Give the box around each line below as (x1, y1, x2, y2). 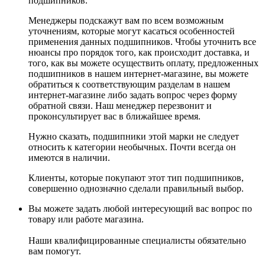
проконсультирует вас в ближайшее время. (28, 111, 201, 121)
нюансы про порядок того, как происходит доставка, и (28, 47, 250, 57)
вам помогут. (28, 245, 81, 256)
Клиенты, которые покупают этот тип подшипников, (28, 172, 244, 183)
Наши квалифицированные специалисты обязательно (28, 235, 246, 245)
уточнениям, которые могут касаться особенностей (28, 25, 235, 36)
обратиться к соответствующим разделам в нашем (28, 79, 230, 89)
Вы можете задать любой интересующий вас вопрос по (28, 203, 252, 214)
